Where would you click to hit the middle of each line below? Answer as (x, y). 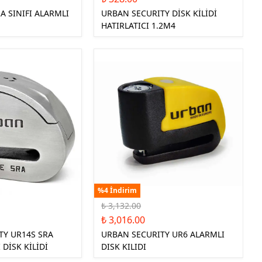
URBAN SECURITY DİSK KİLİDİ (159, 13)
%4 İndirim (118, 190)
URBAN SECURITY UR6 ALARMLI (163, 234)
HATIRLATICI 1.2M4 (139, 26)
